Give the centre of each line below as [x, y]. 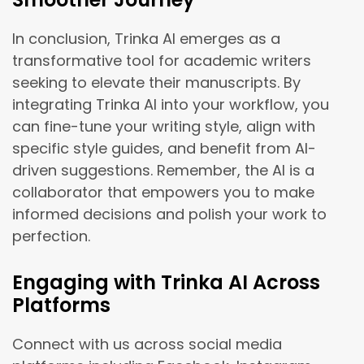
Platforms [61, 305]
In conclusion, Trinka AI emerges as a [146, 39]
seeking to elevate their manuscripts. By [156, 83]
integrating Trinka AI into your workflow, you [171, 105]
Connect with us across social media [147, 344]
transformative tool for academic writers [162, 61]
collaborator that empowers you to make [163, 193]
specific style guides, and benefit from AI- [164, 149]
